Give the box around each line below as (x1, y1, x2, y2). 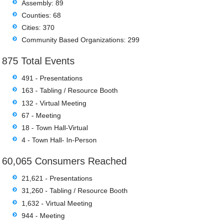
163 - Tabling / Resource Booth (22, 86, 118, 95)
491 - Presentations (22, 74, 83, 82)
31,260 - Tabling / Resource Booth (22, 187, 128, 195)
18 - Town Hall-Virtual (22, 124, 88, 132)
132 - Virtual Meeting (22, 99, 87, 107)
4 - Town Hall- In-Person (22, 136, 97, 144)
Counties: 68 (22, 11, 61, 19)
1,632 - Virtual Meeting (22, 199, 93, 207)
